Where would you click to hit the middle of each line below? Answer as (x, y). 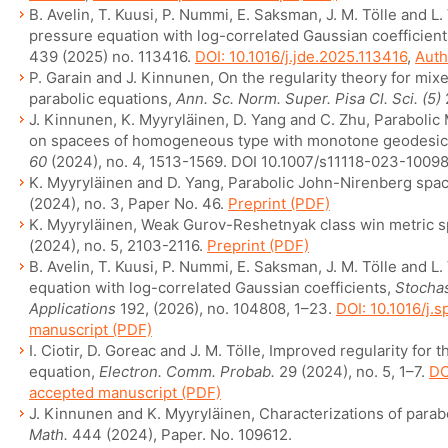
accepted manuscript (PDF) (125, 392)
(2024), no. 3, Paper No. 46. (128, 203)
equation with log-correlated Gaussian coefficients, (212, 287)
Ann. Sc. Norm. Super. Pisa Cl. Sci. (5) (308, 98)
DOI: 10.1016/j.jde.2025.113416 (301, 56)
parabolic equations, (102, 98)
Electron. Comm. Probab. (189, 371)
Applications (72, 308)
